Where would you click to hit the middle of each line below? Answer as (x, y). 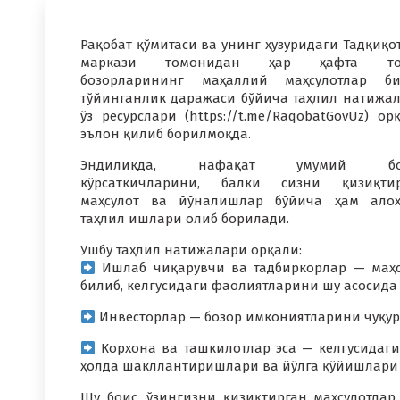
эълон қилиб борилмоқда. (166, 134)
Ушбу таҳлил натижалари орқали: (191, 250)
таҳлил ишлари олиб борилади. (185, 219)
